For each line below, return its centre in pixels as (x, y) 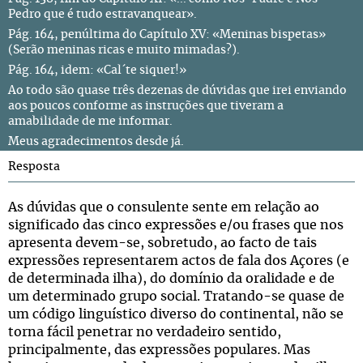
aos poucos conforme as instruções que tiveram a (146, 106)
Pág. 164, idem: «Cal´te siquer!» (97, 70)
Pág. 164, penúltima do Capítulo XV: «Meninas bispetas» (167, 35)
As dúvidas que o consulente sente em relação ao (164, 207)
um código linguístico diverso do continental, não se (176, 314)
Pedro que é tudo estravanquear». (102, 15)
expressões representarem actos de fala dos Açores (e (179, 261)
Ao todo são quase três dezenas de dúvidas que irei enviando (177, 91)
